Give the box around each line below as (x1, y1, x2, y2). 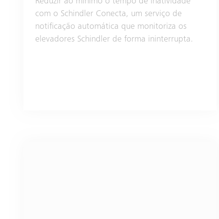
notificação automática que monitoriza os (35, 22, 187, 31)
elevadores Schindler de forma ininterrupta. (35, 35, 193, 44)
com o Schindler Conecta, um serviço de (35, 9, 182, 19)
